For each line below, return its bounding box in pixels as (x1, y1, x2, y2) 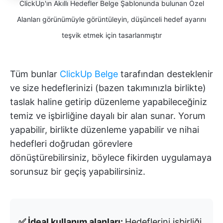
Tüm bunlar (10, 69, 60, 80)
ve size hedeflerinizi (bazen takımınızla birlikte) (10, 83, 206, 94)
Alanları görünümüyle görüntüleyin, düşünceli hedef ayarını (17, 15, 206, 24)
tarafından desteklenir (118, 69, 213, 80)
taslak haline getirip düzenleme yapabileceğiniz (10, 97, 207, 108)
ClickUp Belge (60, 69, 118, 80)
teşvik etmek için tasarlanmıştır (61, 31, 162, 40)
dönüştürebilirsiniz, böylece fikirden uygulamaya (10, 152, 212, 163)
